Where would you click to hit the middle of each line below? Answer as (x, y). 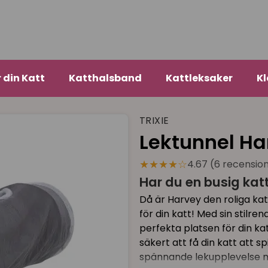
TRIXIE (154, 121)
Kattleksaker (199, 78)
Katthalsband (105, 78)
